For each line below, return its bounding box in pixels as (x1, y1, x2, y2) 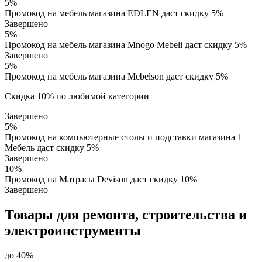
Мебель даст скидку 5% (5, 142, 99, 153)
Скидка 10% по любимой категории (5, 91, 149, 101)
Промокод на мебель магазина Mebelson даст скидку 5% (5, 71, 228, 81)
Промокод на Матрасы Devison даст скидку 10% (5, 174, 197, 184)
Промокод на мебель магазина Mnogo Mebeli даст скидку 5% (5, 39, 247, 50)
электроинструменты (5, 222, 141, 238)
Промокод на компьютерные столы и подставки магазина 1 (5, 132, 242, 142)
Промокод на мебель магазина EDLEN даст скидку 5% (5, 8, 223, 18)
